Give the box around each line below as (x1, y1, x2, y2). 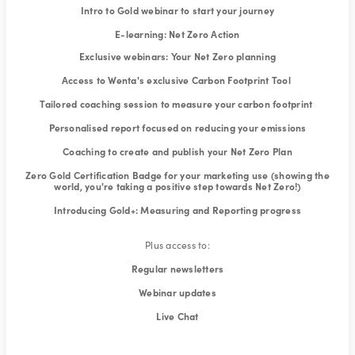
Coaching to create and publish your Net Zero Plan (63, 144, 292, 158)
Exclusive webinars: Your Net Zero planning (78, 49, 277, 63)
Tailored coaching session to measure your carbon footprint (40, 97, 315, 111)
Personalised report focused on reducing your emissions (48, 120, 307, 135)
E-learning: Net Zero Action (115, 27, 240, 41)
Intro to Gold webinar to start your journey (80, 3, 275, 17)
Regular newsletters (131, 261, 224, 276)
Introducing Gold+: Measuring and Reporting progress (53, 203, 302, 217)
